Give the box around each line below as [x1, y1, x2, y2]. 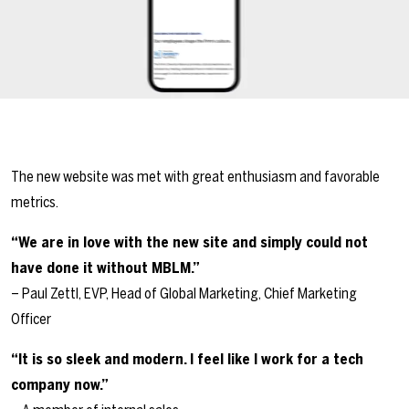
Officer [11, 310, 51, 328]
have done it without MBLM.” [11, 259, 200, 277]
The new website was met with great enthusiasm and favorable [11, 168, 380, 185]
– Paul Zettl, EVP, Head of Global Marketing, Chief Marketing [11, 285, 357, 302]
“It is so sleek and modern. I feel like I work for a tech [11, 351, 363, 368]
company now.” [11, 376, 109, 393]
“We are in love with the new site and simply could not [11, 234, 368, 251]
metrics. [11, 194, 58, 211]
